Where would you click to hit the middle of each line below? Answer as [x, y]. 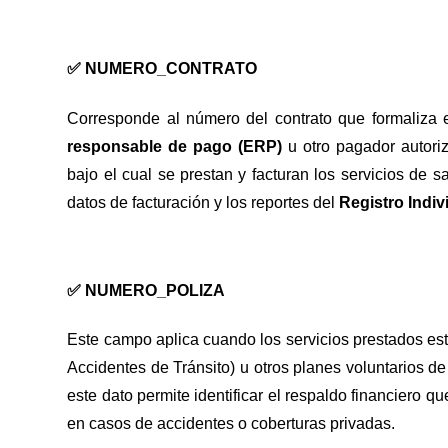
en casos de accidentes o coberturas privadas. [231, 423]
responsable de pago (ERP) [175, 146]
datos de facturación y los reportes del [203, 202]
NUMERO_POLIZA [155, 290]
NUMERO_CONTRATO [171, 69]
